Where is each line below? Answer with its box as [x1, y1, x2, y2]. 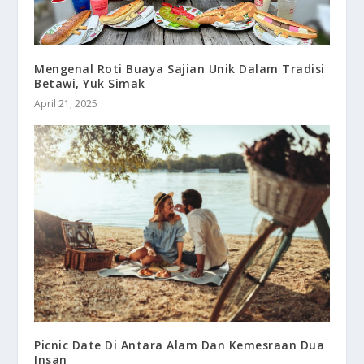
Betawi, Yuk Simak [34, 76, 145, 92]
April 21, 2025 [34, 97, 98, 111]
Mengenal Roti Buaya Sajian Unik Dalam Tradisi [34, 61, 325, 77]
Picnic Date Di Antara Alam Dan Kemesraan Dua [34, 337, 325, 353]
